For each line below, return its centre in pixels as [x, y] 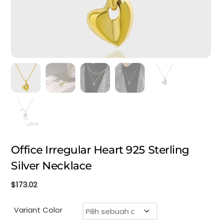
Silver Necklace [51, 166]
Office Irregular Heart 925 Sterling [100, 150]
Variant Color [38, 210]
